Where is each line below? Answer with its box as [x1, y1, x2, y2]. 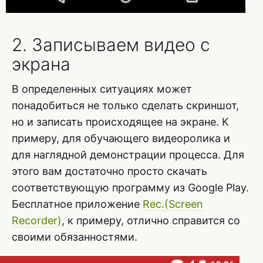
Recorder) [12, 214, 62, 227]
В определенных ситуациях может [12, 82, 192, 95]
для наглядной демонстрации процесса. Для [12, 148, 244, 161]
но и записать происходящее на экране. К [12, 115, 229, 128]
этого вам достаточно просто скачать [12, 164, 207, 177]
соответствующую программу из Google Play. [12, 181, 249, 194]
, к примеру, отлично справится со [62, 214, 240, 227]
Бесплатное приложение [12, 197, 143, 210]
